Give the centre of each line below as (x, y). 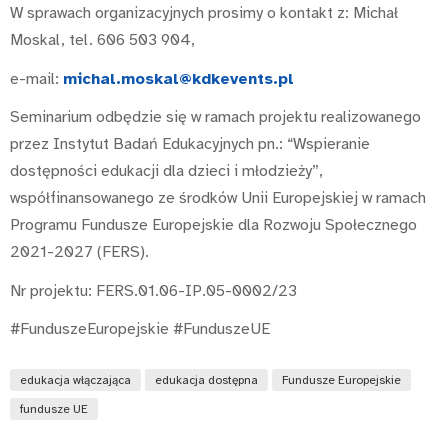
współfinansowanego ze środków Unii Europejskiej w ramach (218, 198)
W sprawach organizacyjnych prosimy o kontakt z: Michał (204, 13)
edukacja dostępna (206, 380)
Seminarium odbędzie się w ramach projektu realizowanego (215, 117)
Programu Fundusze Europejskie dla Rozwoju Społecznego (213, 225)
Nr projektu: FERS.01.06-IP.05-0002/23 (153, 290)
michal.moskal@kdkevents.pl (178, 78)
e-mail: (36, 78)
